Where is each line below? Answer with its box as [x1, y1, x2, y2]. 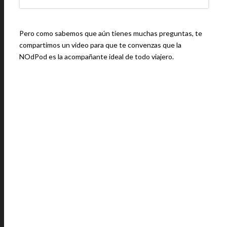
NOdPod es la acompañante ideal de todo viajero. [19, 52, 174, 61]
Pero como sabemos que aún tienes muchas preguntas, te [19, 29, 202, 37]
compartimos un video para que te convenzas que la [19, 41, 181, 49]
